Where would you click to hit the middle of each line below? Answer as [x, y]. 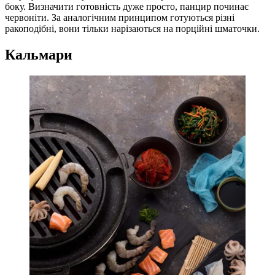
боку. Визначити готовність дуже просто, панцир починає [127, 7]
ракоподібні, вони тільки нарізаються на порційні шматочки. [132, 29]
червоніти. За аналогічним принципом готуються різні [120, 18]
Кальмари [39, 54]
